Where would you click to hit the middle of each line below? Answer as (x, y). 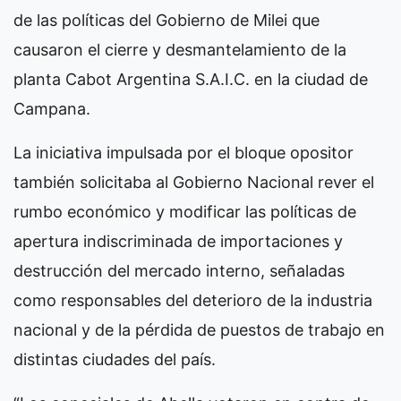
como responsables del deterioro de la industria (193, 300)
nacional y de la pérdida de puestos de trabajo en (199, 329)
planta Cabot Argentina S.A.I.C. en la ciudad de (191, 79)
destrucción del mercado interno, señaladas (179, 270)
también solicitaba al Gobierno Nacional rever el (194, 182)
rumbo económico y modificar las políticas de (185, 211)
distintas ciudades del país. (115, 359)
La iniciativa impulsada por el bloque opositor (183, 152)
